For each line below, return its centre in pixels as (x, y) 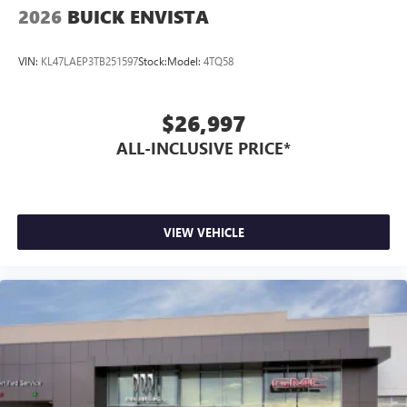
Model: (185, 60)
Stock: (153, 60)
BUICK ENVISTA (138, 16)
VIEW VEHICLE (203, 232)
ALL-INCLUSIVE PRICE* (203, 149)
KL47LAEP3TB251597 (89, 60)
